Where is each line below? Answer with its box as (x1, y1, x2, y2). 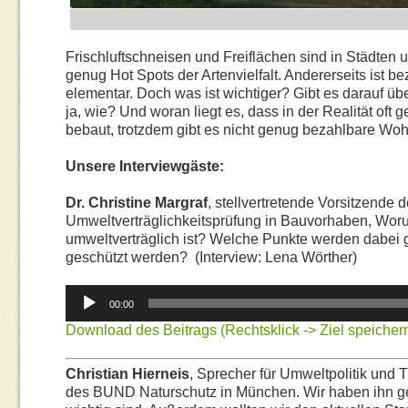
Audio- (65, 286, 97, 300)
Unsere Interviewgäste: (66, 158, 224, 174)
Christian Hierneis (66, 365, 189, 382)
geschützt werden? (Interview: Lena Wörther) (66, 249, 357, 265)
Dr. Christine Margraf (66, 194, 208, 210)
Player (65, 304, 97, 318)
